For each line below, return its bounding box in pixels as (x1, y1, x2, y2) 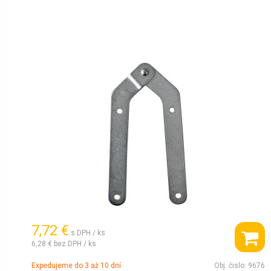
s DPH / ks (71, 228, 105, 237)
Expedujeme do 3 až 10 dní (31, 261, 121, 270)
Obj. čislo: (214, 261, 248, 270)
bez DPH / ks (54, 239, 96, 248)
